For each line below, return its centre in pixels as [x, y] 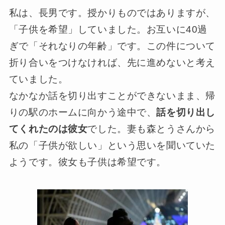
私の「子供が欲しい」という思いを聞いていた [112, 146]
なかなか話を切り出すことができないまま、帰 [112, 96]
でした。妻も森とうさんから [151, 129]
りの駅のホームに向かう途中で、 [83, 113]
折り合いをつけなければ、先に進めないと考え [112, 63]
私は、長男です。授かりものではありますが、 [112, 13]
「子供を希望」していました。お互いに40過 [108, 30]
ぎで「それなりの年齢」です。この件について [112, 46]
